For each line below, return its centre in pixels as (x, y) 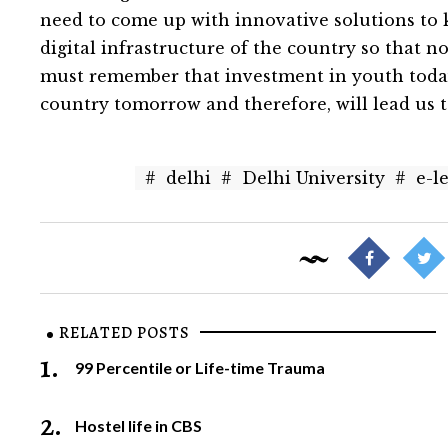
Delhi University (314, 178)
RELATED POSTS (124, 333)
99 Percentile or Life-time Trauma (200, 367)
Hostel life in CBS (139, 425)
